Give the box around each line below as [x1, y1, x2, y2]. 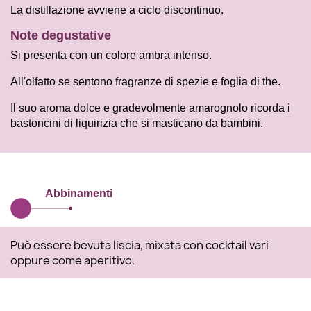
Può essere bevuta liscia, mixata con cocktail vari [10, 237, 269, 253]
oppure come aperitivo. [10, 253, 135, 269]
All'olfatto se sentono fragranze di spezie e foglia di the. [10, 76, 280, 88]
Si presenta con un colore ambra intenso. [10, 49, 212, 62]
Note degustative [10, 28, 111, 43]
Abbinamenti [45, 187, 112, 200]
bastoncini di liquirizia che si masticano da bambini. [10, 117, 263, 130]
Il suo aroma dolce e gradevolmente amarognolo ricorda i [10, 102, 290, 115]
